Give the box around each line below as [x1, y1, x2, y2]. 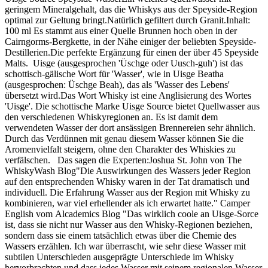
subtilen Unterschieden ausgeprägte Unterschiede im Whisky [5, 251, 234, 262]
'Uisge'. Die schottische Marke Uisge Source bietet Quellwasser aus [5, 100, 260, 111]
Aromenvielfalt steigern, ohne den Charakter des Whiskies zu [5, 144, 236, 154]
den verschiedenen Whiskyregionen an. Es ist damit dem [5, 111, 218, 122]
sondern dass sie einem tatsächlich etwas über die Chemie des [5, 230, 236, 240]
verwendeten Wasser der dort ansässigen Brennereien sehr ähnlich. [5, 122, 255, 133]
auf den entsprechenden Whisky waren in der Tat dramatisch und [5, 176, 249, 187]
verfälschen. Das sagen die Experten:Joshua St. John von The [5, 154, 242, 165]
